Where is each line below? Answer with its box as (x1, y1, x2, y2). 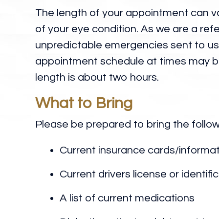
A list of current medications (60, 193, 195, 204)
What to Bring (35, 95, 132, 111)
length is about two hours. (35, 72, 159, 83)
